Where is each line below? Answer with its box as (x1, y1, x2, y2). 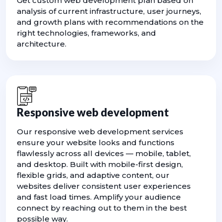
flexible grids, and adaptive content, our (17, 170, 169, 180)
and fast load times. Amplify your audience (17, 192, 181, 202)
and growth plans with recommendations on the (17, 17, 204, 27)
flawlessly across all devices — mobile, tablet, (17, 149, 191, 159)
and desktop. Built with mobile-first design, (17, 160, 183, 169)
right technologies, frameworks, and (17, 28, 156, 38)
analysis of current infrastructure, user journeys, (17, 6, 201, 16)
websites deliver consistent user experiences (17, 181, 191, 191)
